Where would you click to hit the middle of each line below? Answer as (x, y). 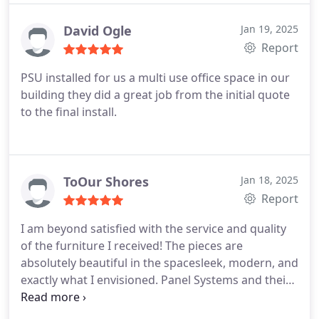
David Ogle (98, 31)
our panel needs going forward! (106, 12)
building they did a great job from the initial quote (155, 95)
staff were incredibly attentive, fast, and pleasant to (159, 297)
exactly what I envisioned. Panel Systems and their (156, 280)
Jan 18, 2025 (270, 180)
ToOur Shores (106, 182)
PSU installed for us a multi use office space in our (155, 78)
